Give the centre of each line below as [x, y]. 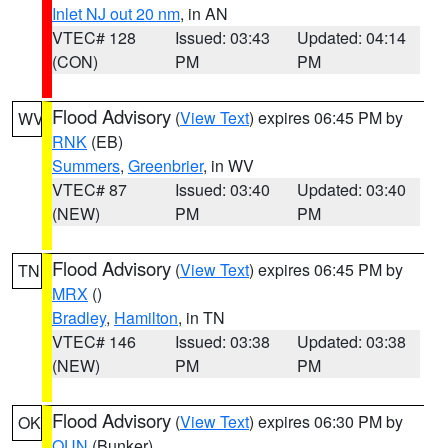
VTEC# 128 [94, 37]
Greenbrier [165, 165]
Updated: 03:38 [352, 341]
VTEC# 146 [94, 341]
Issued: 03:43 [222, 37]
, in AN [204, 13]
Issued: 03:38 [222, 341]
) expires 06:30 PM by [326, 421]
